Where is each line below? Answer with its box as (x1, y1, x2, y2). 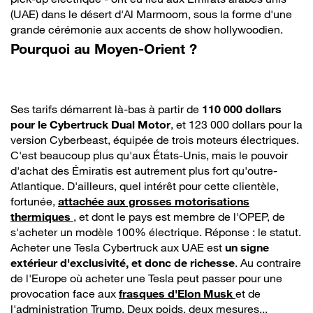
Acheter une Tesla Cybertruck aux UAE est (10, 240, 225, 254)
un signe (225, 240, 269, 254)
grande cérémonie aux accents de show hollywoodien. (10, 22, 283, 36)
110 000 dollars (202, 101, 282, 116)
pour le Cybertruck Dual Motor (10, 117, 170, 131)
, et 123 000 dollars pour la (170, 117, 303, 131)
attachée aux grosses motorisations (58, 194, 249, 208)
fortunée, (10, 194, 58, 208)
